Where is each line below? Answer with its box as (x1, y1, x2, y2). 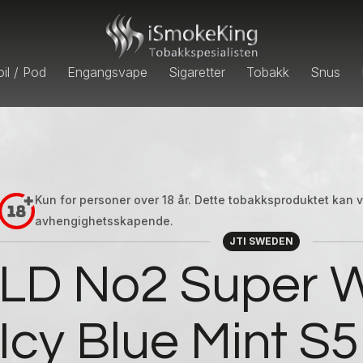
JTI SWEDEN (229, 235, 293, 247)
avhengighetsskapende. (35, 214, 173, 228)
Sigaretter (169, 64, 225, 80)
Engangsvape (67, 64, 147, 80)
